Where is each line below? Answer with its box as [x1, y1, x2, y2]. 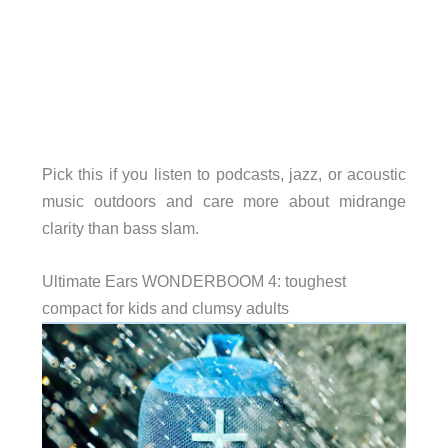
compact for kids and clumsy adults [41, 299, 289, 318]
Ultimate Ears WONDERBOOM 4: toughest [41, 272, 346, 291]
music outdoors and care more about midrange [41, 192, 407, 211]
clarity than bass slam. [41, 219, 199, 238]
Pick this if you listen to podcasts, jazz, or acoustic [41, 165, 407, 184]
